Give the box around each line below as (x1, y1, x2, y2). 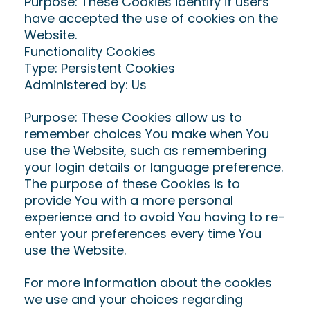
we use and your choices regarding (24, 291, 243, 308)
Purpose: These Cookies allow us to (24, 109, 242, 126)
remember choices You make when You (24, 125, 269, 143)
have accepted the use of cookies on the (24, 10, 278, 27)
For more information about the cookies (24, 274, 272, 291)
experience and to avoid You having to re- (24, 208, 285, 226)
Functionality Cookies (24, 43, 156, 60)
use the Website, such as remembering (24, 142, 266, 159)
